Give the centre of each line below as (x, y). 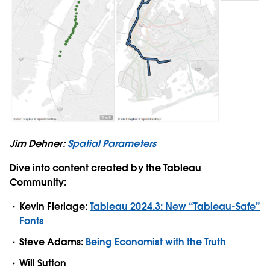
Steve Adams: (53, 242)
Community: (39, 182)
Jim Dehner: (39, 143)
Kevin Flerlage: (55, 206)
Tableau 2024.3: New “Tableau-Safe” (175, 206)
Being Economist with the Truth (156, 242)
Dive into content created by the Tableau (105, 168)
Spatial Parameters (112, 143)
